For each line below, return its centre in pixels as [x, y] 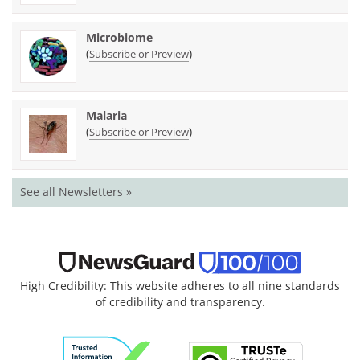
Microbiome [119, 37]
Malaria [106, 115]
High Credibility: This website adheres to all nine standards [180, 285]
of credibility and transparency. [180, 301]
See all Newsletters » [76, 191]
